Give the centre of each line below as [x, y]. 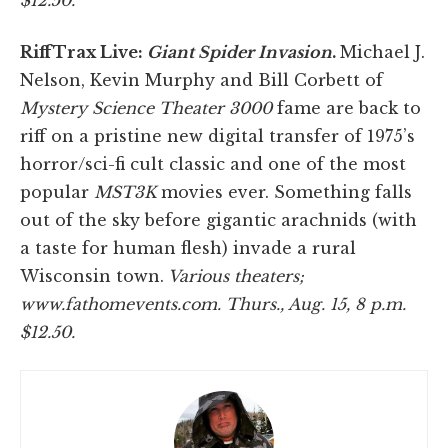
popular [54, 191]
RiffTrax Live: [81, 51]
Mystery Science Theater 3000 [148, 107]
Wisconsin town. [92, 275]
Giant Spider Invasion [237, 51]
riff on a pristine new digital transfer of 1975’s [217, 135]
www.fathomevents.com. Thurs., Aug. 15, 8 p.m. [213, 303]
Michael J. [382, 51]
